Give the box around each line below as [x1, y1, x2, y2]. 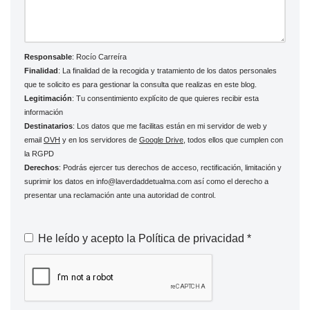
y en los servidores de [60, 135, 139, 144]
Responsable [24, 52, 72, 61]
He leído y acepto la [38, 232, 138, 244]
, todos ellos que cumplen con [183, 135, 283, 144]
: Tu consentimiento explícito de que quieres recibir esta [72, 93, 259, 102]
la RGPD [24, 149, 54, 158]
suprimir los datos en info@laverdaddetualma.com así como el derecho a [24, 176, 268, 185]
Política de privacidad [138, 232, 247, 244]
